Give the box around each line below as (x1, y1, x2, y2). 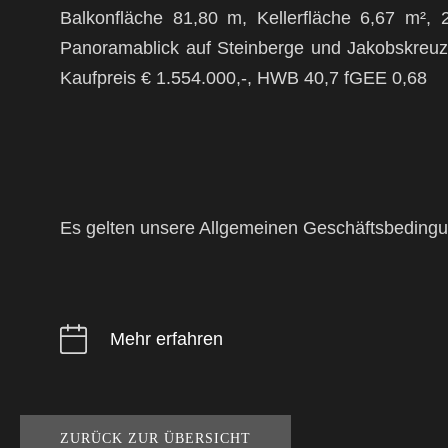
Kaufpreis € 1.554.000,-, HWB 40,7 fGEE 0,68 (60, 67, 427, 88)
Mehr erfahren (110, 328, 223, 349)
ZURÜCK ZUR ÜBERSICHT (60, 430, 251, 446)
